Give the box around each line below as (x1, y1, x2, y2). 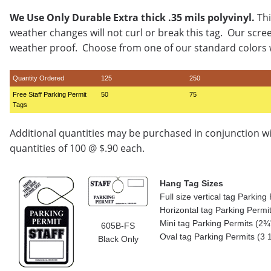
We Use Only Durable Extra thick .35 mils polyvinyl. (10, 11, 255, 24)
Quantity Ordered (13, 74, 64, 82)
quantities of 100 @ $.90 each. (10, 142, 145, 155)
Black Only (97, 234, 139, 244)
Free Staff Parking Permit (13, 91, 87, 98)
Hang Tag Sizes (160, 178, 223, 188)
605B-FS (101, 221, 135, 230)
